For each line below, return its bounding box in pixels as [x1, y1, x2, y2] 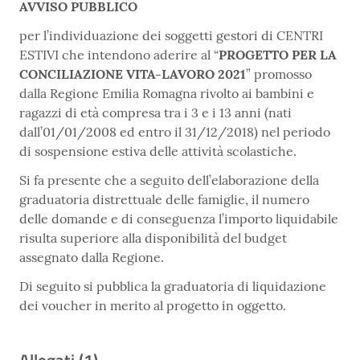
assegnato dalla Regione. [19, 249, 164, 266]
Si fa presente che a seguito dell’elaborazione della [19, 172, 319, 189]
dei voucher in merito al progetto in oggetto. [19, 297, 286, 314]
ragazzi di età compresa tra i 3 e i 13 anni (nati [19, 104, 292, 121]
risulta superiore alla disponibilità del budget [19, 230, 287, 247]
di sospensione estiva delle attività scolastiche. [19, 143, 297, 160]
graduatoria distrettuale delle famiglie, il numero [19, 191, 309, 208]
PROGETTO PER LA [219, 47, 337, 63]
